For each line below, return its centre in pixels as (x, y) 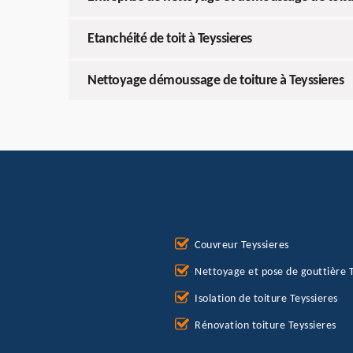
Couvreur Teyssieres (242, 246)
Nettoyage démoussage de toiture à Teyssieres (216, 81)
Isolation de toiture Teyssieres (266, 299)
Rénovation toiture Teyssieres (266, 326)
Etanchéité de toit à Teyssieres (170, 39)
